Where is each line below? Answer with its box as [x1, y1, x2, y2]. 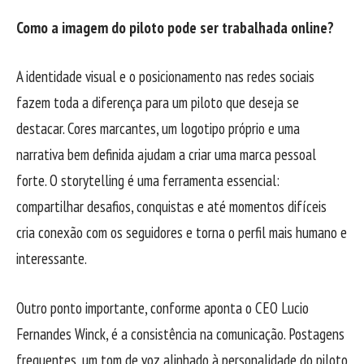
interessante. [16, 249, 87, 269]
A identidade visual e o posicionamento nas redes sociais [16, 67, 314, 87]
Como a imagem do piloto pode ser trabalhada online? [16, 17, 334, 37]
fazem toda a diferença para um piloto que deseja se [16, 93, 299, 113]
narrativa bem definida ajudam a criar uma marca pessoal [16, 145, 316, 165]
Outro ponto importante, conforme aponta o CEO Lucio [16, 297, 309, 318]
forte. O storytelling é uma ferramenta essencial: [16, 171, 279, 191]
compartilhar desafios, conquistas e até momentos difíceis [16, 197, 327, 217]
